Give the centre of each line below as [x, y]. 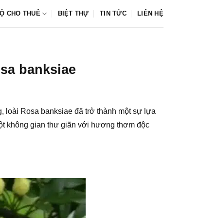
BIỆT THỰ [73, 13]
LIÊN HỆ [150, 13]
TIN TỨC [113, 13]
